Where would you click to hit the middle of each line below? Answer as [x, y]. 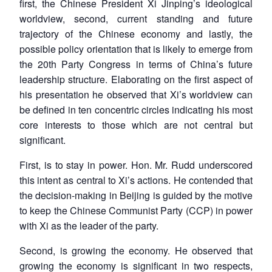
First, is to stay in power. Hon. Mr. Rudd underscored [136, 165]
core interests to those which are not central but [136, 124]
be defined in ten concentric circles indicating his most [136, 109]
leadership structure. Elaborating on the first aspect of [136, 79]
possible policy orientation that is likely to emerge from [136, 49]
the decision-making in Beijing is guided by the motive [136, 195]
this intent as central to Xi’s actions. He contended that [136, 180]
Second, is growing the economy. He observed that [136, 250]
